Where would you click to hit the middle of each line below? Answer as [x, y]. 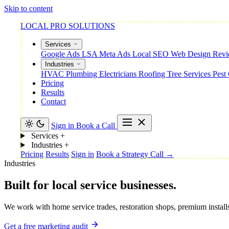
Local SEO [152, 54]
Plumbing [83, 74]
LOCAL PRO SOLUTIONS [68, 26]
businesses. [148, 185]
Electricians [119, 74]
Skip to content [28, 8]
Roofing [153, 74]
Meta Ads [116, 54]
